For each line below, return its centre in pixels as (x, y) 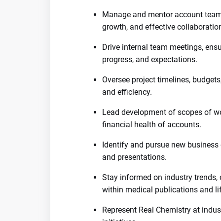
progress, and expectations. (150, 59)
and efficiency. (127, 92)
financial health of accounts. (152, 125)
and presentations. (134, 157)
